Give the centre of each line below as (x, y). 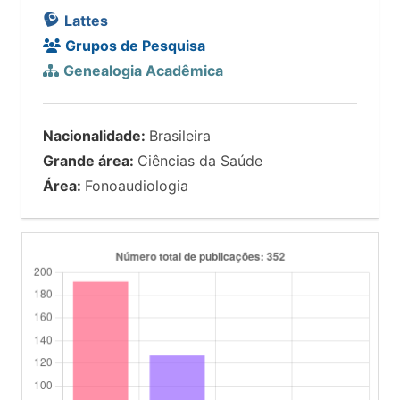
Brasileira (180, 136)
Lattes (86, 21)
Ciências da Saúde (200, 161)
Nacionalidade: (96, 136)
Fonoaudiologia (137, 186)
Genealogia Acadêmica (143, 71)
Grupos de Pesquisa (135, 46)
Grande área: (90, 161)
